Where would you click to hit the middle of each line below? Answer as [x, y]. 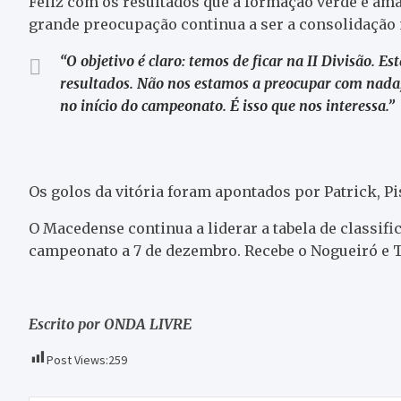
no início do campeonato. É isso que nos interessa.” [229, 106]
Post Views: [77, 360]
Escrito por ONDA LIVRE [112, 324]
